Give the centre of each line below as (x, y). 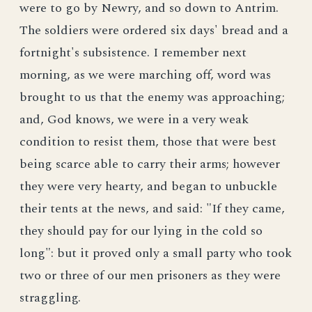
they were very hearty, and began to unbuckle (148, 186)
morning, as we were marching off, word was (145, 75)
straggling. (50, 298)
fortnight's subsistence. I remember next (133, 53)
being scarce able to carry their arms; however (150, 164)
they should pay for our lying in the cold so (141, 231)
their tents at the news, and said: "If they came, (152, 209)
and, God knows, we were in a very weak (134, 119)
